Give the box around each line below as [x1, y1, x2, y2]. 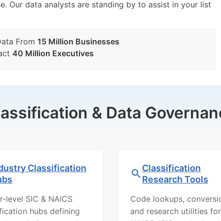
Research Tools [142, 174, 208, 184]
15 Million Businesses [37, 37, 119, 46]
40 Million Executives [12, 48, 94, 58]
